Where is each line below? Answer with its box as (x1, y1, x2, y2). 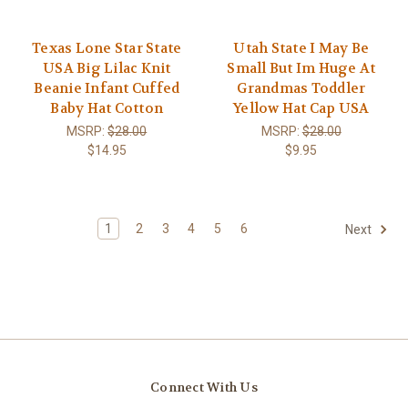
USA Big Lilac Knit (43, 58, 171, 77)
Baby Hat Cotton (50, 98, 164, 117)
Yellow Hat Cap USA (233, 98, 370, 117)
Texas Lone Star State (32, 38, 182, 57)
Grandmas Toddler (237, 78, 366, 97)
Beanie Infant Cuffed (34, 78, 180, 97)
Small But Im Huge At (227, 58, 376, 77)
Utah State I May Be (233, 38, 370, 57)
